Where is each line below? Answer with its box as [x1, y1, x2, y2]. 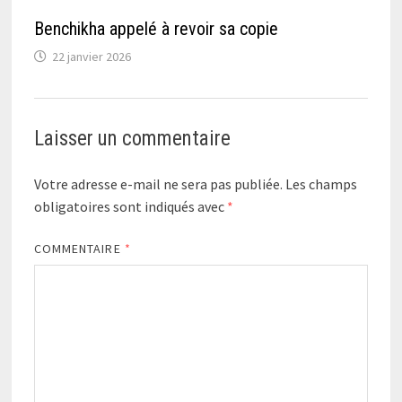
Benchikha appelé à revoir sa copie [33, 17, 278, 39]
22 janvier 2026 [51, 48, 131, 65]
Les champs [284, 174, 357, 193]
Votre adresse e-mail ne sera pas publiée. [33, 174, 283, 193]
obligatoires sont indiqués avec [33, 197, 227, 215]
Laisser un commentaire [33, 126, 231, 151]
